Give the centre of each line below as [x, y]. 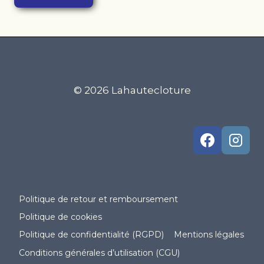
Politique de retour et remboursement [99, 199]
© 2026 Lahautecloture [132, 90]
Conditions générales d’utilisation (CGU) [100, 253]
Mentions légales [209, 235]
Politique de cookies [61, 217]
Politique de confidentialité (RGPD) [92, 235]
